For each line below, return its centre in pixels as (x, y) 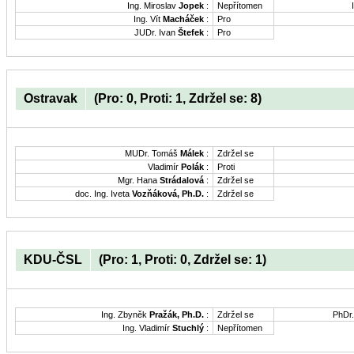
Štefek (191, 33)
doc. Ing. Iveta (104, 194)
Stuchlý (188, 328)
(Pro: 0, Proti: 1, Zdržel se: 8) (178, 99)
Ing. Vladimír (147, 328)
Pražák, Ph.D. (177, 314)
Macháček (183, 19)
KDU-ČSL (53, 259)
